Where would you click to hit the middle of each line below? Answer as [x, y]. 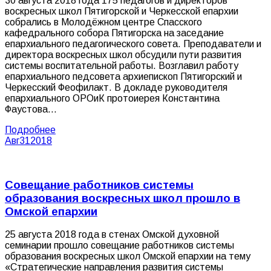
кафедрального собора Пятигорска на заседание [114, 33]
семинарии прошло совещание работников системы [119, 246]
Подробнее [30, 129]
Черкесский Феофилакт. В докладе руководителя [116, 87]
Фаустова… [31, 109]
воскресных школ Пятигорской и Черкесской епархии [122, 11]
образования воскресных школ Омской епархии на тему [128, 256]
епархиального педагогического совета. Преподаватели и [133, 44]
